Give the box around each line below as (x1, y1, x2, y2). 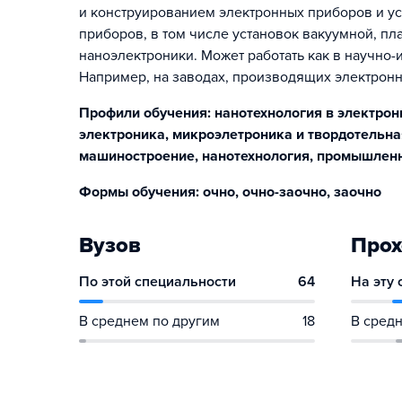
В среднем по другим (79, 312, 220, 330)
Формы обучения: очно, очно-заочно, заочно (79, 183, 381, 201)
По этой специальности (79, 273, 236, 291)
